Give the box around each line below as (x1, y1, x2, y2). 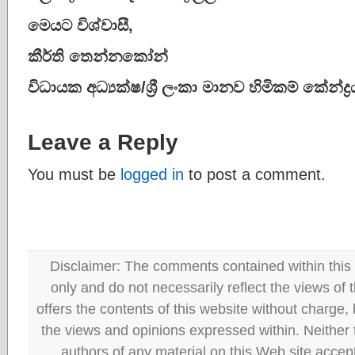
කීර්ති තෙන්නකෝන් (28, 47, 168, 65)
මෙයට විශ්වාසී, (28, 16, 133, 34)
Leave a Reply (28, 129, 178, 155)
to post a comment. (184, 165, 326, 183)
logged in (120, 165, 184, 183)
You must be (28, 165, 120, 183)
